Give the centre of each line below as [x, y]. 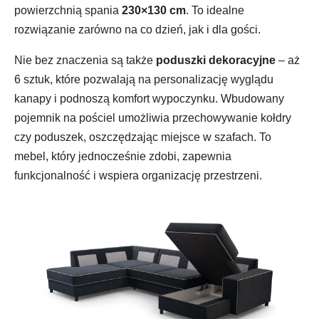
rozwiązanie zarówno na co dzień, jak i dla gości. [137, 30]
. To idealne [215, 11]
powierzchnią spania [68, 11]
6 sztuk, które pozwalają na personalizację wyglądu [144, 80]
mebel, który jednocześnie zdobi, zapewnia [123, 157]
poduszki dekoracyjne [216, 61]
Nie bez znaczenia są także [85, 61]
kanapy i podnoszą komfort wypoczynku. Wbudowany [149, 99]
